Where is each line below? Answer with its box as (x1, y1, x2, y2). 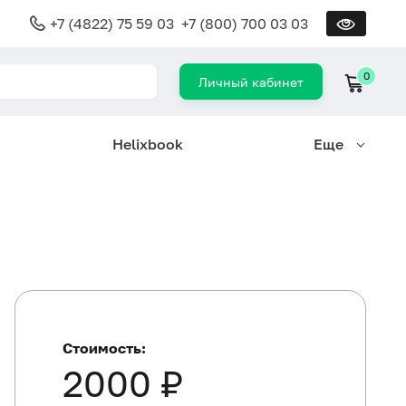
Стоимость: (63, 339, 146, 357)
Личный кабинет (198, 74, 304, 90)
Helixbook (111, 135, 183, 153)
